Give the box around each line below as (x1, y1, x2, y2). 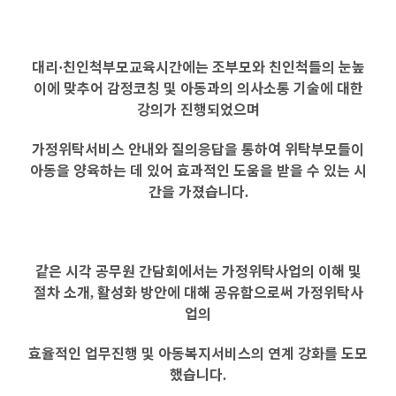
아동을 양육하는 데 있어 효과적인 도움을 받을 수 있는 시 (29, 159, 367, 180)
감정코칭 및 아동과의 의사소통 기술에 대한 (106, 77, 363, 98)
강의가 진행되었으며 (136, 98, 260, 119)
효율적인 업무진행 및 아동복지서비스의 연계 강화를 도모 (28, 342, 368, 363)
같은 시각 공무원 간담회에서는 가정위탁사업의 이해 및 (34, 260, 362, 281)
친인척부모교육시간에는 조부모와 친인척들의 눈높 (62, 56, 365, 77)
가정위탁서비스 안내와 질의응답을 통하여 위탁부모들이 (32, 138, 364, 159)
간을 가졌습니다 (148, 180, 245, 202)
